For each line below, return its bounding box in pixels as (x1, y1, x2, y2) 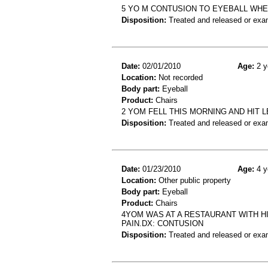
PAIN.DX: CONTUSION (121, 218, 203, 228)
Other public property (156, 175, 231, 185)
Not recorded (156, 72, 203, 82)
